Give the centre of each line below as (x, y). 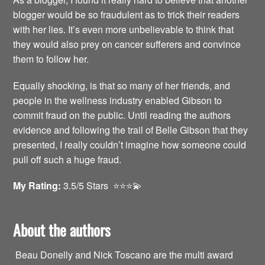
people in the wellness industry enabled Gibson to (118, 100)
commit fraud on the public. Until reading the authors (122, 115)
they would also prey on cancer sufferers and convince (127, 44)
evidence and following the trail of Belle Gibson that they (131, 130)
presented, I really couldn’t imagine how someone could (130, 144)
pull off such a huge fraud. (67, 159)
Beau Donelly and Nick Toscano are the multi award (123, 254)
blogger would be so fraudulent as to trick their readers (127, 15)
